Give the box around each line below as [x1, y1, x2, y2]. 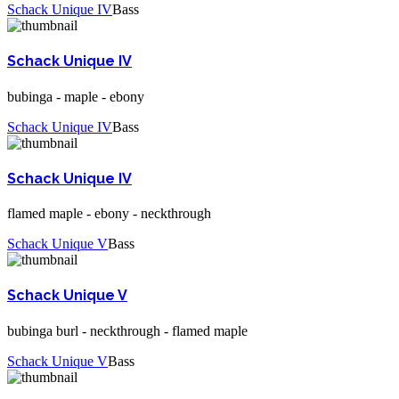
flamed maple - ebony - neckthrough [7, 206, 211, 222]
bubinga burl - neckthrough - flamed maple [7, 322, 248, 338]
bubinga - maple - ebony [7, 88, 144, 104]
